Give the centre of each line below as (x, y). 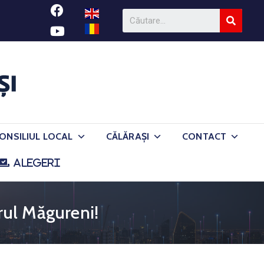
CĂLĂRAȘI (127, 137)
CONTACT (204, 137)
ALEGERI (37, 163)
